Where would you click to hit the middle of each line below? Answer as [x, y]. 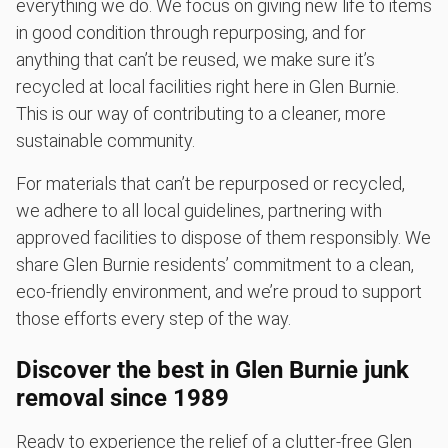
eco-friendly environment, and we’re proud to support [219, 291]
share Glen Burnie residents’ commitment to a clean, [215, 264]
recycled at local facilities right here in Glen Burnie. [207, 86]
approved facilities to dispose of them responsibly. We [223, 237]
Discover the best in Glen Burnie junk [212, 369]
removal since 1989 [122, 397]
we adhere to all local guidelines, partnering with [199, 210]
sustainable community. [105, 140]
